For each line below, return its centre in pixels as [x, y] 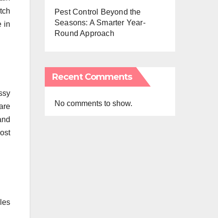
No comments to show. [93, 103]
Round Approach [84, 33]
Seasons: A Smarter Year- [100, 23]
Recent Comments [92, 77]
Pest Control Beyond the [98, 12]
